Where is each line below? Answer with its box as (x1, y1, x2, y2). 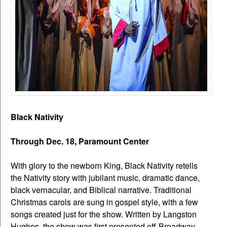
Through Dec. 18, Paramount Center (11, 135, 151, 147)
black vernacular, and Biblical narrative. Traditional (11, 183, 192, 196)
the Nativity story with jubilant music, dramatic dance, (11, 171, 200, 183)
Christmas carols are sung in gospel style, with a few (11, 196, 198, 208)
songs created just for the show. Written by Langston (11, 208, 197, 220)
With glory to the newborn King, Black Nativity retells (11, 159, 198, 171)
